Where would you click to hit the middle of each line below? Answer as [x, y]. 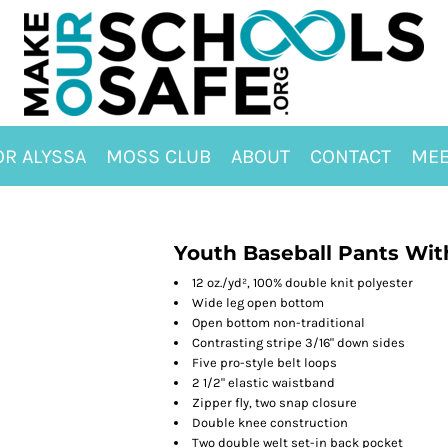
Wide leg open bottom [258, 302]
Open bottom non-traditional [278, 322]
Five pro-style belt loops [264, 362]
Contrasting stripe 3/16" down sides [298, 342]
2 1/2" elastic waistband [263, 382]
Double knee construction [270, 422]
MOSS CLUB [158, 157]
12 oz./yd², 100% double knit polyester [302, 282]
